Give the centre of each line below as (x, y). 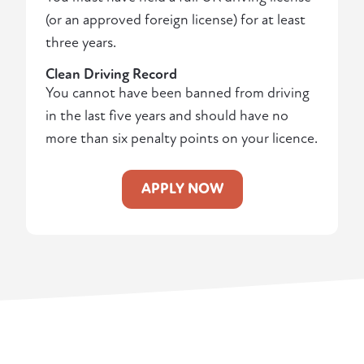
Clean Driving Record (111, 75)
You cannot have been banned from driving (178, 93)
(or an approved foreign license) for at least (175, 20)
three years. (81, 43)
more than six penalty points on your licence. (182, 139)
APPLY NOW (182, 189)
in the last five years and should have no (167, 116)
